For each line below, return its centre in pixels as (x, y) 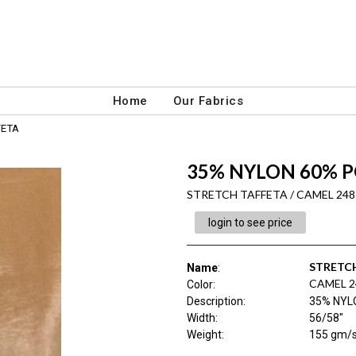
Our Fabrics (208, 101)
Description (215, 301)
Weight (204, 335)
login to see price (250, 222)
